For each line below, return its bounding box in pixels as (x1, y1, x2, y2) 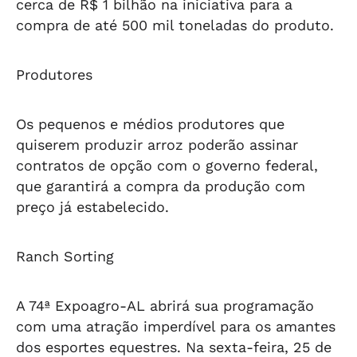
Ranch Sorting (16, 248, 114, 265)
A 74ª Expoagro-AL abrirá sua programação (16, 297, 314, 314)
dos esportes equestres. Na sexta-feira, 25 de (16, 339, 331, 355)
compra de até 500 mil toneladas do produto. (16, 17, 334, 33)
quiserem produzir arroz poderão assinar (16, 136, 298, 153)
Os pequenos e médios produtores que (16, 116, 284, 132)
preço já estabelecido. (16, 198, 169, 215)
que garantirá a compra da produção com (16, 178, 305, 194)
